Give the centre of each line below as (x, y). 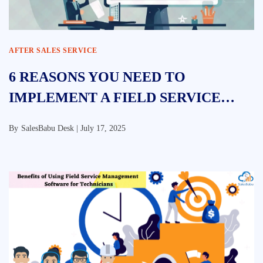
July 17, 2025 (103, 128)
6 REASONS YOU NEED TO (97, 77)
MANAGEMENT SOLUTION (101, 118)
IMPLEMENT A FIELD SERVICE (115, 97)
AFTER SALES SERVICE (53, 50)
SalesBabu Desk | (51, 128)
